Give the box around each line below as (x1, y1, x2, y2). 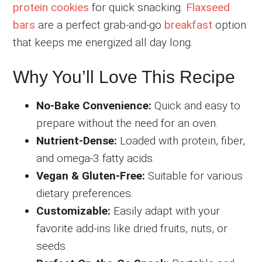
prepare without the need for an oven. (36, 116, 219, 130)
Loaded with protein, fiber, (117, 133, 246, 147)
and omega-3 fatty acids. (36, 151, 156, 165)
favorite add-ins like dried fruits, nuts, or (36, 221, 228, 235)
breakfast (164, 18, 213, 32)
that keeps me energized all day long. (13, 35, 194, 49)
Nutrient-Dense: (36, 133, 118, 147)
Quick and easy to (151, 98, 241, 112)
